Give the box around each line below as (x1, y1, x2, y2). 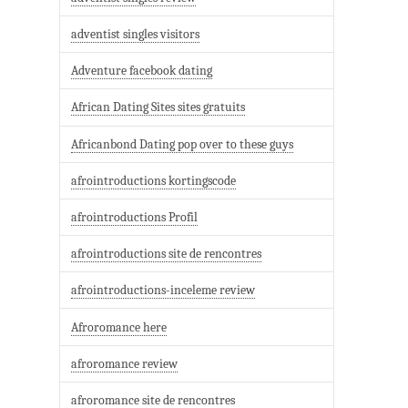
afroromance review (71, 355, 178, 372)
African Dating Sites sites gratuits (71, 99, 246, 116)
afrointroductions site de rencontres (71, 246, 262, 262)
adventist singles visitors (71, 26, 200, 43)
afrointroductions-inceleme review (71, 282, 256, 299)
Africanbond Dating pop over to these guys (71, 136, 294, 152)
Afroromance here (71, 319, 168, 335)
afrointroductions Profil (71, 209, 199, 225)
